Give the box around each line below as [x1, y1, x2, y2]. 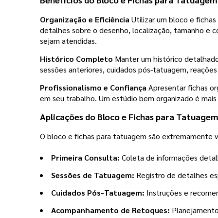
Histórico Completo [40, 53, 113, 64]
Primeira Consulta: [51, 152, 120, 163]
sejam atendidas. [40, 35, 97, 46]
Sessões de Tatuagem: [51, 169, 134, 180]
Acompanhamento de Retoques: [51, 204, 170, 215]
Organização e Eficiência [40, 14, 129, 24]
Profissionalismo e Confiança [40, 82, 146, 92]
